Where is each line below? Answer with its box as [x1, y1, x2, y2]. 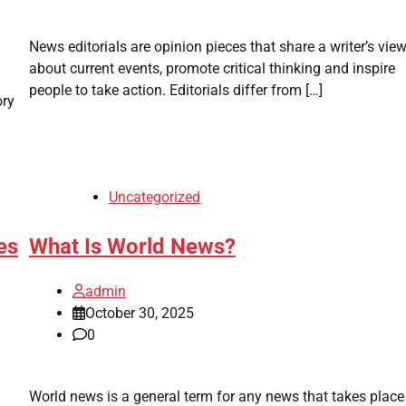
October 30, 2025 [84, 304, 194, 322]
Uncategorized [108, 188, 200, 206]
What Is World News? [28, 233, 236, 259]
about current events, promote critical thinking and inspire [28, 59, 395, 77]
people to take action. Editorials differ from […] [28, 81, 323, 99]
